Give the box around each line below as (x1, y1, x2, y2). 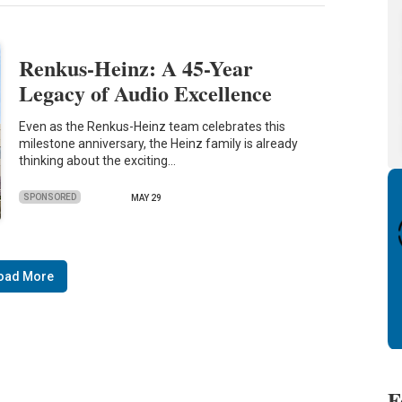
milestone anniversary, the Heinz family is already (19, 136, 299, 152)
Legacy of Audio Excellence (19, 76, 273, 109)
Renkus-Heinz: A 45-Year (19, 51, 254, 83)
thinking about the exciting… (19, 153, 177, 169)
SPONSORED (23, 191, 77, 202)
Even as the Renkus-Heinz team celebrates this (19, 119, 286, 135)
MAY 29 (131, 193, 162, 203)
